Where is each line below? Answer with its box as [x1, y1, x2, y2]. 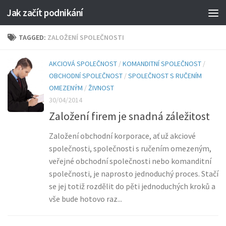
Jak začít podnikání [7, 7, 83, 19]
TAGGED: [19, 33, 47, 42]
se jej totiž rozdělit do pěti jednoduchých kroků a [49, 181, 215, 192]
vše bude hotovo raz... [49, 194, 122, 204]
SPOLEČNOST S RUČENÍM [128, 71, 202, 80]
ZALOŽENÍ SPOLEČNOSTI [47, 33, 124, 42]
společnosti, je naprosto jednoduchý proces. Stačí [49, 168, 218, 179]
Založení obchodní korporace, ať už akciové [49, 131, 196, 141]
